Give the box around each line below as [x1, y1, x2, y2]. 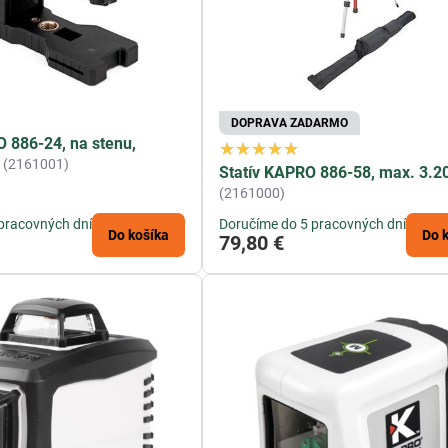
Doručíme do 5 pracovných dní [219, 216, 407, 233]
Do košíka [108, 227, 170, 244]
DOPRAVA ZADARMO [231, 116, 349, 131]
